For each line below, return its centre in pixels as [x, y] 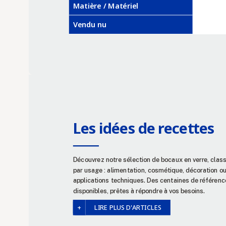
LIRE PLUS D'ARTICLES [128, 207]
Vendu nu [90, 24]
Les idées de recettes [144, 128]
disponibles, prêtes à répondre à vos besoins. [139, 191]
